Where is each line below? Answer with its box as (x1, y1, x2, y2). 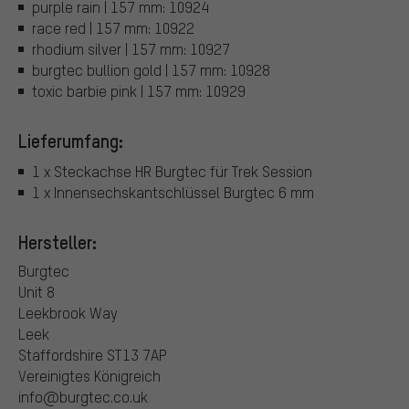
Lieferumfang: (18, 128, 123, 152)
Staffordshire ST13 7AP (18, 345, 167, 365)
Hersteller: (18, 230, 97, 255)
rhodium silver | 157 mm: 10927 (32, 38, 230, 58)
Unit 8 (18, 282, 55, 302)
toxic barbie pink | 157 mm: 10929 (32, 80, 246, 100)
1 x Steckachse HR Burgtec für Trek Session (32, 162, 312, 182)
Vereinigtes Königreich (18, 366, 161, 386)
